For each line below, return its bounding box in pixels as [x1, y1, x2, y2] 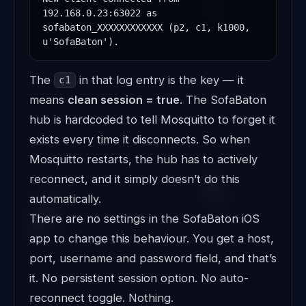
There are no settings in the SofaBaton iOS [29, 211, 260, 225]
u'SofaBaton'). [42, 36, 119, 48]
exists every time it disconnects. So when [29, 132, 250, 146]
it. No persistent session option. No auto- [29, 270, 249, 285]
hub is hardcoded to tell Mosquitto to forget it [29, 112, 275, 126]
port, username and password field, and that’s [29, 251, 277, 265]
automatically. [29, 191, 101, 206]
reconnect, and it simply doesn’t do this [29, 171, 240, 186]
